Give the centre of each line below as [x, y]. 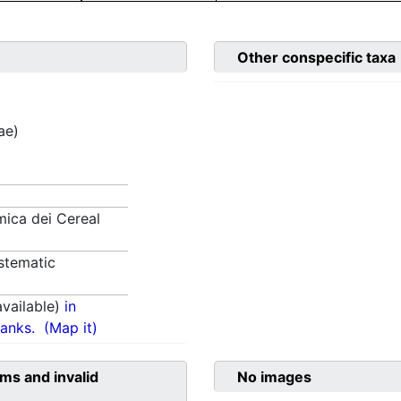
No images [274, 377]
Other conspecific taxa [316, 58]
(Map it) [71, 328]
